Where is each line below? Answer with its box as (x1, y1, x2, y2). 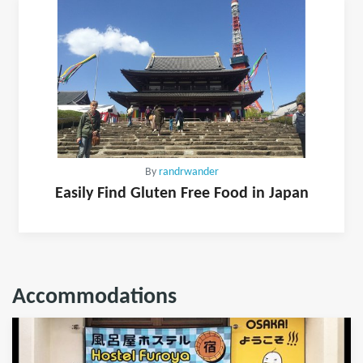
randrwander (158, 167, 219, 178)
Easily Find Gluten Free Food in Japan (54, 186, 309, 203)
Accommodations (12, 286, 177, 310)
